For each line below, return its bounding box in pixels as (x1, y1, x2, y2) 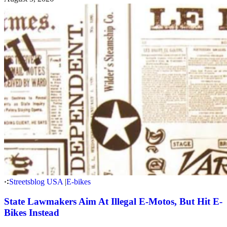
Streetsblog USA (9, 177, 63, 186)
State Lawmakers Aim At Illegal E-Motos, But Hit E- (4, 196, 222, 207)
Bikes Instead (4, 207, 59, 218)
